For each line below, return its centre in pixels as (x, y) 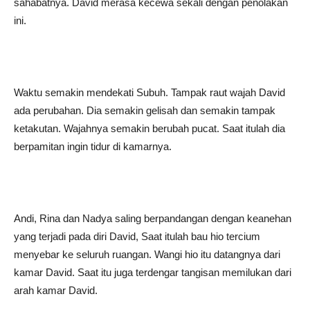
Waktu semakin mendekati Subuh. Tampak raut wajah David (149, 92)
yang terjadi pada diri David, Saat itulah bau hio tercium (137, 236)
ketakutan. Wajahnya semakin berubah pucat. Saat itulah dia (149, 128)
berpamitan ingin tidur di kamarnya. (93, 146)
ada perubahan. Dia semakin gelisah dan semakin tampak (145, 110)
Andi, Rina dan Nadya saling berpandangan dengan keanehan (153, 218)
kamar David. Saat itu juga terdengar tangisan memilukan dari (153, 272)
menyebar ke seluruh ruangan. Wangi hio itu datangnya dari (147, 254)
